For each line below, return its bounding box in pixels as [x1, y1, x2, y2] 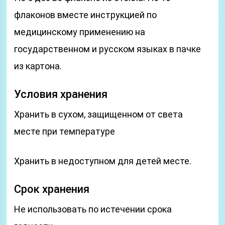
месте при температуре [14, 126, 116, 137]
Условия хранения [14, 88, 108, 100]
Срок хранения [14, 183, 90, 195]
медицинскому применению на [14, 27, 146, 37]
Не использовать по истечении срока [14, 204, 172, 214]
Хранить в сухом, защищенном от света [14, 109, 183, 120]
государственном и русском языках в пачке [14, 44, 201, 54]
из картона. [14, 61, 62, 71]
